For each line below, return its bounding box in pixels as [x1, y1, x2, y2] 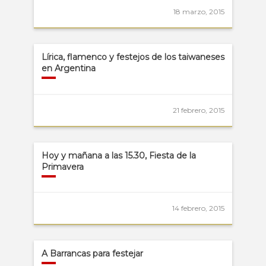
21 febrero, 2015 [173, 105, 225, 115]
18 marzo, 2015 [173, 7, 225, 17]
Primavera [41, 161, 84, 172]
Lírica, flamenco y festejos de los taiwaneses [41, 52, 224, 63]
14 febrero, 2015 [172, 204, 225, 213]
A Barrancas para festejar [41, 248, 143, 259]
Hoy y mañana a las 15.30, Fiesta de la [41, 150, 196, 161]
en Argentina [41, 63, 96, 74]
